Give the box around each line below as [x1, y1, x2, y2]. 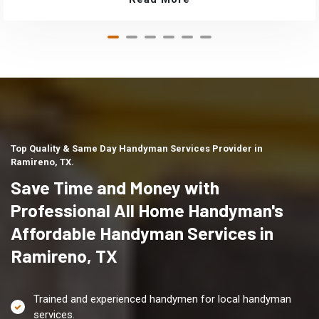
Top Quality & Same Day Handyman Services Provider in [11, 143, 263, 155]
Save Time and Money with [11, 177, 219, 199]
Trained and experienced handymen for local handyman [33, 292, 291, 305]
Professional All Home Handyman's [11, 199, 283, 221]
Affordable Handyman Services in [11, 222, 273, 244]
